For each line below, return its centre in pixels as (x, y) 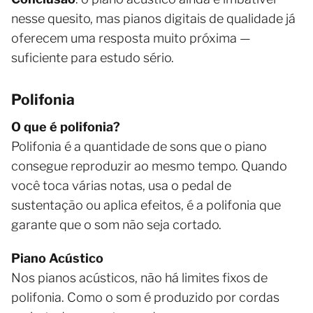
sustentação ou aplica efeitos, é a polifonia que (146, 205)
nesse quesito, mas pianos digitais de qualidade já (153, 18)
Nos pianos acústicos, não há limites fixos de (139, 277)
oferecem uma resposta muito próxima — (131, 38)
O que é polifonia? (66, 126)
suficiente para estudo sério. (93, 57)
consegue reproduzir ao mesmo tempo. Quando (149, 166)
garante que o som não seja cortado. (116, 224)
